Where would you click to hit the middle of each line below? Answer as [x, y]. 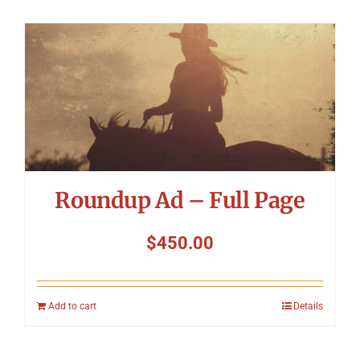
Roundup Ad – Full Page [180, 200]
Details [308, 306]
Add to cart [72, 306]
